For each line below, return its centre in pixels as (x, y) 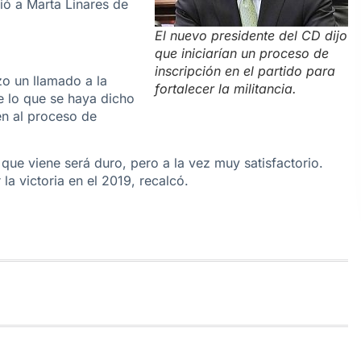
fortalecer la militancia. (226, 88)
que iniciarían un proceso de (242, 53)
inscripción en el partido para (245, 71)
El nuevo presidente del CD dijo (251, 35)
